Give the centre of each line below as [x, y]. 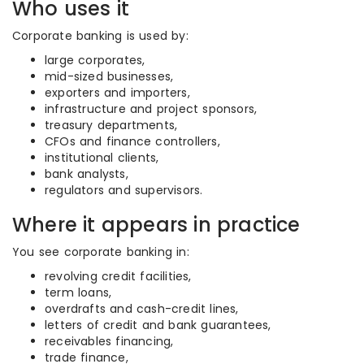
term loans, [78, 292]
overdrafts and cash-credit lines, [142, 309]
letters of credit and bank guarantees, [158, 325]
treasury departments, [111, 125]
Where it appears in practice [156, 225]
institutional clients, [102, 158]
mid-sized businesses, [109, 76]
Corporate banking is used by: [100, 36]
